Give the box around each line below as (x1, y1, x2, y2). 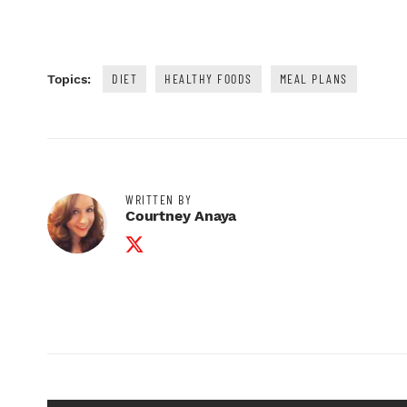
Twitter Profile (124, 225, 227, 243)
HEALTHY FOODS (164, 71, 253, 87)
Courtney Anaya (125, 207, 237, 225)
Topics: (47, 72, 91, 87)
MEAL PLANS (279, 71, 348, 87)
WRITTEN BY (125, 192, 192, 208)
